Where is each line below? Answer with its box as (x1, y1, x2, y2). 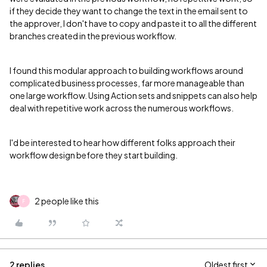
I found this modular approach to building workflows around (10, 65, 243, 76)
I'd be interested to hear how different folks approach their (10, 137, 235, 148)
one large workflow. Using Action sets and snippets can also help (10, 90, 257, 101)
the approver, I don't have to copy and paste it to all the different (10, 18, 257, 29)
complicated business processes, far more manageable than (10, 77, 244, 88)
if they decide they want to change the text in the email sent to (10, 5, 248, 16)
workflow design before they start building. (10, 150, 178, 160)
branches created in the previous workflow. (10, 30, 176, 41)
